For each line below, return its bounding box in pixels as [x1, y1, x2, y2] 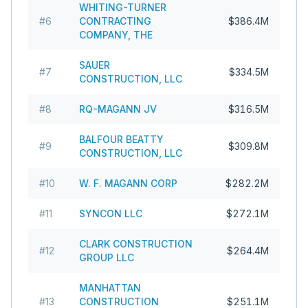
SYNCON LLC [79, 208, 142, 219]
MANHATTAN [79, 282, 141, 294]
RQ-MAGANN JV [79, 103, 157, 115]
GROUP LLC [79, 252, 134, 263]
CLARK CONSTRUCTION [79, 238, 192, 250]
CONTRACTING [79, 15, 151, 27]
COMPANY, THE [79, 29, 153, 41]
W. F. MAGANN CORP [79, 177, 177, 189]
